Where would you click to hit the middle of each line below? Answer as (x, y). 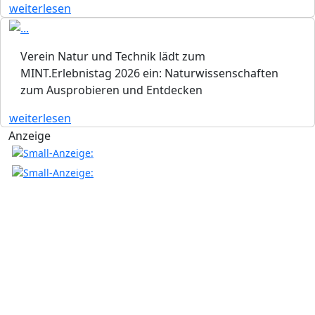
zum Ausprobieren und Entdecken (111, 90)
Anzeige (30, 136)
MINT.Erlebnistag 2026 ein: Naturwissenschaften (149, 73)
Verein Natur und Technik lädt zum (113, 57)
